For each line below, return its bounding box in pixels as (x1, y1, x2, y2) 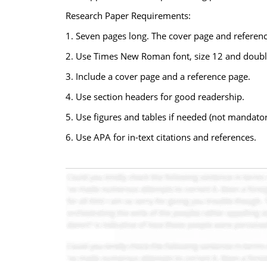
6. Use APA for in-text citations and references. (65, 131, 256, 143)
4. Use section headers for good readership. (65, 91, 244, 103)
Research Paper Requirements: (65, 10, 191, 21)
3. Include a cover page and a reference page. (65, 70, 250, 82)
